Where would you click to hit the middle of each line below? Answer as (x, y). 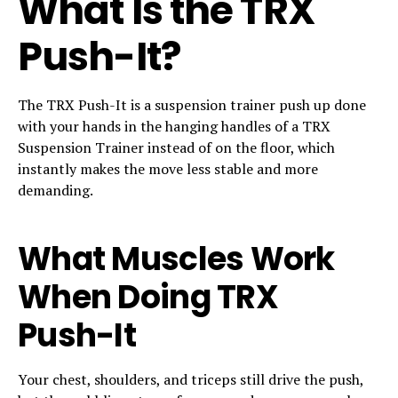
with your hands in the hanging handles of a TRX (174, 126)
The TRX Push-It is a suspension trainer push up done (192, 104)
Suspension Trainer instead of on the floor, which (176, 147)
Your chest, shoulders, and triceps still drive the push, (191, 379)
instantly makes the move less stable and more (168, 168)
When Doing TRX (148, 297)
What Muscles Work (176, 259)
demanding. (56, 190)
